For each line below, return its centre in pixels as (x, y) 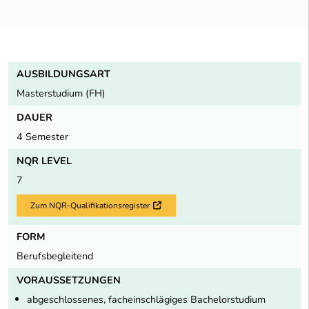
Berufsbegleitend (55, 256)
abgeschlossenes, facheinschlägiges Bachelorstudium (146, 300)
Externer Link (195, 205)
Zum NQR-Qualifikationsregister (90, 206)
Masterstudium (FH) (61, 93)
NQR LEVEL (44, 160)
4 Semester (42, 136)
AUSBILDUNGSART (63, 73)
